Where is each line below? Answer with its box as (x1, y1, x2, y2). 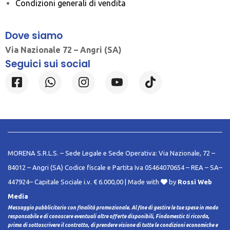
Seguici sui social (5, 56, 90, 71)
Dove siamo (5, 28, 63, 43)
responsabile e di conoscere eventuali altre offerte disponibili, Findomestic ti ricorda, (8, 213, 209, 219)
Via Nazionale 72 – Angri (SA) (5, 45, 122, 54)
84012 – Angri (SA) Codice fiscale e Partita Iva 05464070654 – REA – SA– (8, 163, 222, 171)
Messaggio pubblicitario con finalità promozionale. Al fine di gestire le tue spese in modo (8, 204, 218, 210)
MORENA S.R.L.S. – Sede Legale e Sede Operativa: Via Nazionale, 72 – (8, 149, 215, 157)
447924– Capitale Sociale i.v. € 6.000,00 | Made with (8, 178, 161, 185)
